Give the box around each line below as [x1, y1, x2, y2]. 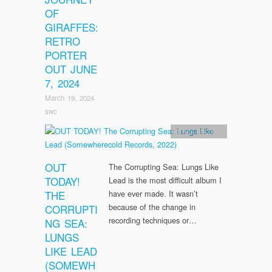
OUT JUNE [45, 61, 97, 76]
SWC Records [176, 126, 222, 137]
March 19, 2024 [45, 92, 94, 103]
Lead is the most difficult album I [109, 174, 222, 186]
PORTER [45, 47, 87, 63]
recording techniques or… [109, 214, 197, 226]
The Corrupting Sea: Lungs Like [109, 161, 219, 173]
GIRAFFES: [45, 19, 98, 35]
